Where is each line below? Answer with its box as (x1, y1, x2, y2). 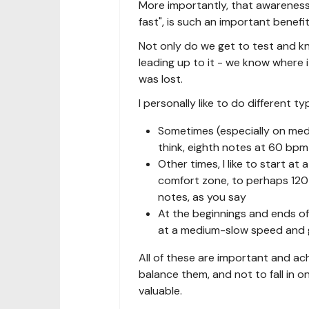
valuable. (139, 283, 182, 298)
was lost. (139, 72, 183, 86)
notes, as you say (158, 190, 246, 204)
